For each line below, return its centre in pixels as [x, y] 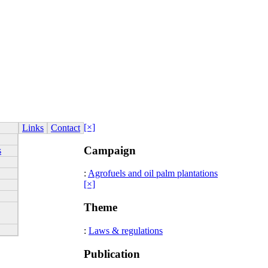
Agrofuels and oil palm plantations [153, 173]
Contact [66, 128]
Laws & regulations [126, 230]
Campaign [110, 150]
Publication [112, 254]
